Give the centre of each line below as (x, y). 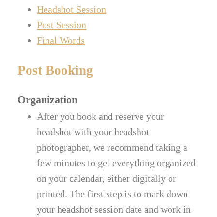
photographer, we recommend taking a (112, 147)
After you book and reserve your (101, 116)
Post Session (62, 25)
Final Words (61, 40)
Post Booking (55, 70)
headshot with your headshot (93, 132)
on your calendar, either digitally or (107, 178)
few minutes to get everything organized (116, 163)
